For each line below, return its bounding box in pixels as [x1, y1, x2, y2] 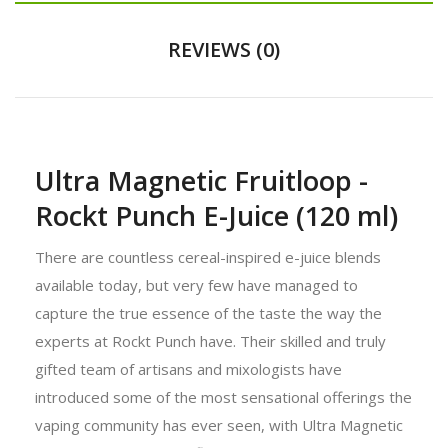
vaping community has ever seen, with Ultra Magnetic [35, 414, 403, 435]
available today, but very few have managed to [35, 274, 358, 295]
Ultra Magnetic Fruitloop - [35, 161, 368, 199]
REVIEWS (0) [168, 35, 280, 63]
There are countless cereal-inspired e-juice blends [35, 246, 381, 267]
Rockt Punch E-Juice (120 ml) [35, 196, 398, 234]
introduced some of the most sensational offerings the [35, 386, 412, 407]
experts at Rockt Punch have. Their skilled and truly [35, 330, 386, 351]
